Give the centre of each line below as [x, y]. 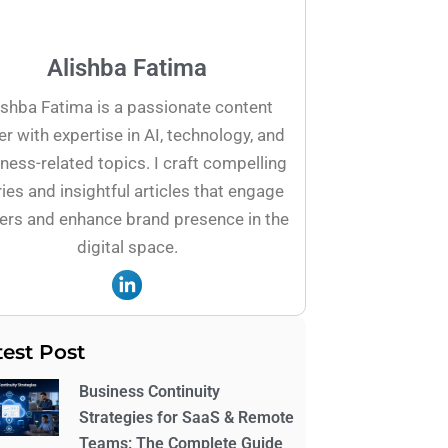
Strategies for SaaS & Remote [187, 417]
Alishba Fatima [127, 68]
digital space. [127, 247]
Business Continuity [150, 391]
